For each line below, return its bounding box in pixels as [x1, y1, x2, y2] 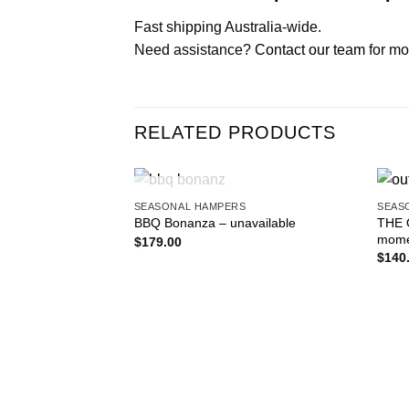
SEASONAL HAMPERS [133, 200, 246, 212]
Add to [310, 211, 343, 223]
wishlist [309, 224, 346, 236]
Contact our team [255, 41, 365, 58]
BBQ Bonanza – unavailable [133, 215, 296, 231]
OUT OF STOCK [191, 197, 302, 214]
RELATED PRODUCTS [134, 122, 336, 143]
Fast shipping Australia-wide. [134, 18, 321, 35]
